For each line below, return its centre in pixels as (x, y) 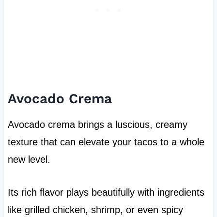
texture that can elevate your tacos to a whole (106, 142)
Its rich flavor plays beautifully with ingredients (106, 193)
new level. (29, 160)
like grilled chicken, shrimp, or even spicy (95, 210)
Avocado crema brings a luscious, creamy (97, 125)
